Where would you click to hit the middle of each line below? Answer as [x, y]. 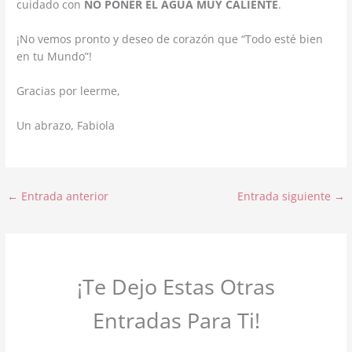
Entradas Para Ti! [176, 320]
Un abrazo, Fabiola [66, 125]
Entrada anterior [64, 196]
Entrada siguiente [285, 196]
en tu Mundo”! [55, 57]
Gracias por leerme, [69, 90]
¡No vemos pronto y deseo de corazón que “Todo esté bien [170, 39]
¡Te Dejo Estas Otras [176, 286]
